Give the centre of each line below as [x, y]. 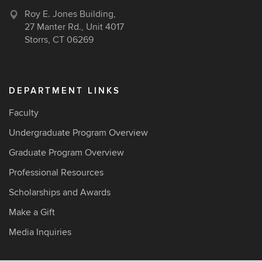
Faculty [24, 113]
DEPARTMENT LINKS [65, 91]
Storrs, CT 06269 [59, 40]
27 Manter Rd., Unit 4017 [74, 27]
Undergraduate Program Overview [78, 133]
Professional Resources [56, 173]
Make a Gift [32, 212]
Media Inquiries [40, 232]
